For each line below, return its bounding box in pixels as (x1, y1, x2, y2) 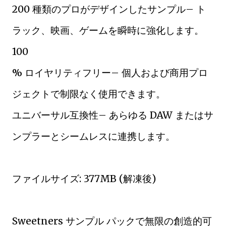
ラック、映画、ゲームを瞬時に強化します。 (12, 24, 204, 36)
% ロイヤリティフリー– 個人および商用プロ (12, 67, 208, 79)
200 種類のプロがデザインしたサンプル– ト (12, 3, 206, 15)
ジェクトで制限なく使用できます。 (12, 88, 165, 100)
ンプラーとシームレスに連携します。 (12, 130, 175, 142)
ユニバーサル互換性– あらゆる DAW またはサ (12, 109, 213, 121)
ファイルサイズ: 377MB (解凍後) (12, 173, 156, 185)
